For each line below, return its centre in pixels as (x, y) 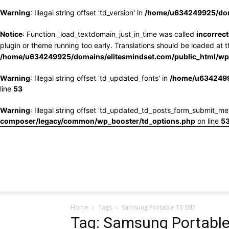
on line (208, 121)
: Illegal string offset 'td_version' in (87, 13)
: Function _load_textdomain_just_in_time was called (109, 34)
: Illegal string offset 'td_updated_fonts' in (100, 78)
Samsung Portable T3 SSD (158, 207)
